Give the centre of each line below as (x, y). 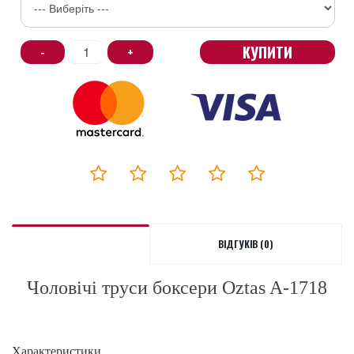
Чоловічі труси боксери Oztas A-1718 (177, 287)
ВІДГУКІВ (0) (246, 243)
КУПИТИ (267, 52)
